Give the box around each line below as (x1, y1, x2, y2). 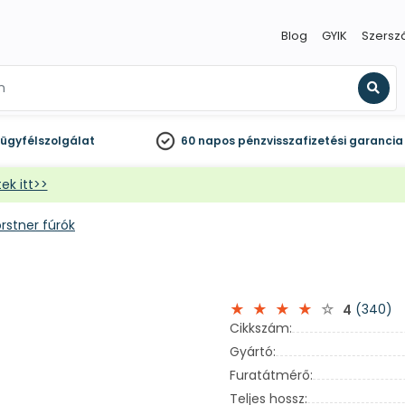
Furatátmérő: (230, 366, 313, 384)
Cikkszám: (230, 319, 292, 337)
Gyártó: (230, 343, 276, 361)
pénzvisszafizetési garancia (237, 133, 403, 148)
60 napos (180, 133, 235, 148)
